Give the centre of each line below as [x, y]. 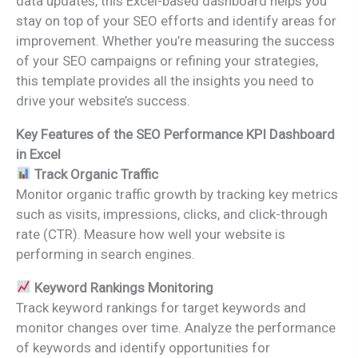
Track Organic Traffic [97, 174]
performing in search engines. [105, 254]
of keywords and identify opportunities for [143, 347]
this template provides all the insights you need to [165, 80]
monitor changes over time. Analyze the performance [176, 327]
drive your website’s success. [103, 100]
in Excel [38, 154]
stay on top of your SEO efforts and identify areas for [176, 20]
